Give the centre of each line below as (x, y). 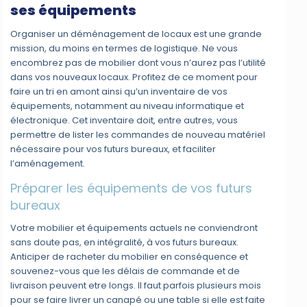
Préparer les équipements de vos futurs (132, 188)
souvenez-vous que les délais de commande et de (125, 271)
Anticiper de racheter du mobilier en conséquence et (130, 257)
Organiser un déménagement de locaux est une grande (136, 34)
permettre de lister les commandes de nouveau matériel (138, 135)
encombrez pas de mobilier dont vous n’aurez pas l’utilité (138, 63)
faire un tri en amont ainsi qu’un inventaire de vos (119, 92)
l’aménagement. (48, 164)
